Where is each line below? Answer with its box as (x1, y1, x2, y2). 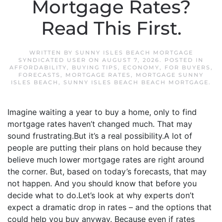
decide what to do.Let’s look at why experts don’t (7, 190, 194, 200)
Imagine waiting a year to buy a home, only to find (7, 107, 197, 117)
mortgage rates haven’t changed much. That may (7, 119, 192, 129)
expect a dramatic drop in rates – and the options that (7, 202, 212, 212)
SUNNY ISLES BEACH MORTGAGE (75, 49, 193, 56)
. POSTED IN (160, 56, 204, 63)
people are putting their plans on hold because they (7, 143, 202, 153)
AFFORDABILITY (9, 64, 67, 71)
